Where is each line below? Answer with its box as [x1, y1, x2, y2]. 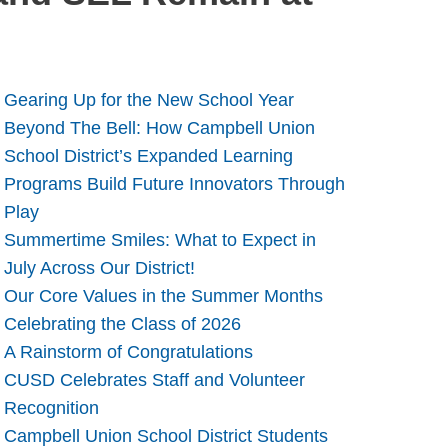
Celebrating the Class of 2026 [3, 313, 241, 334]
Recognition [3, 397, 99, 418]
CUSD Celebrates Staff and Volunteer [3, 369, 305, 390]
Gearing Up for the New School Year [3, 89, 294, 110]
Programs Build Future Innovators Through [3, 173, 345, 194]
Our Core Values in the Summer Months [3, 285, 323, 306]
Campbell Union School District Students [3, 426, 328, 446]
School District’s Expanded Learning [3, 145, 293, 166]
